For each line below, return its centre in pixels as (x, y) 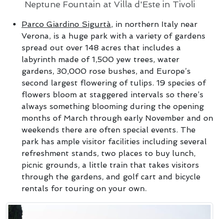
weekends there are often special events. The (109, 130)
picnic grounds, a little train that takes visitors (110, 165)
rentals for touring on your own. (84, 188)
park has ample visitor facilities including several (114, 142)
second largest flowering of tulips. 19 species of (114, 83)
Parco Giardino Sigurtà (66, 24)
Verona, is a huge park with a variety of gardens (113, 36)
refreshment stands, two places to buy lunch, (109, 153)
